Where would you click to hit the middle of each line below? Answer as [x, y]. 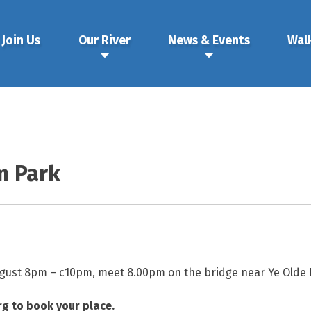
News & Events [209, 41]
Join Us [21, 41]
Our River [104, 41]
